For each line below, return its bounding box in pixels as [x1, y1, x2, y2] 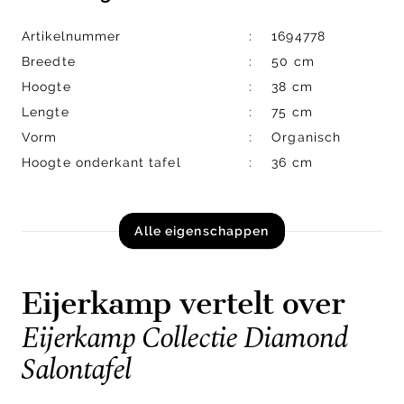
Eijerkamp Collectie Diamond [22, 316, 348, 361]
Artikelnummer [22, 29, 122, 44]
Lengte [22, 105, 69, 120]
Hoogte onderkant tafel [22, 155, 181, 170]
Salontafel [22, 347, 132, 392]
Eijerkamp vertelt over [22, 284, 344, 322]
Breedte [22, 54, 76, 69]
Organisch [271, 130, 342, 145]
